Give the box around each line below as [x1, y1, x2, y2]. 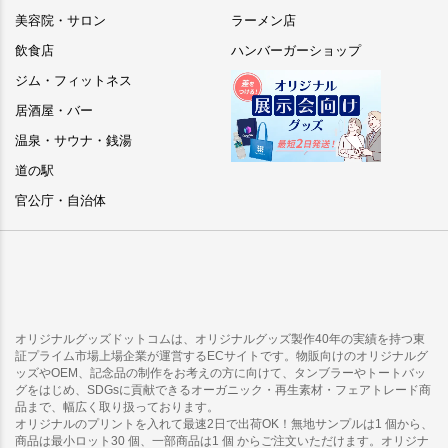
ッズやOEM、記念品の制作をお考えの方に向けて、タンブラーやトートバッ [15, 366, 426, 381]
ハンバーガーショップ [231, 43, 361, 59]
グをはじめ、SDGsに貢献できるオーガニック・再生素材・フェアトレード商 [15, 383, 431, 398]
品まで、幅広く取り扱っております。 [15, 400, 219, 415]
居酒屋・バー [15, 103, 93, 119]
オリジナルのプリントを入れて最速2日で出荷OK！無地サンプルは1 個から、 [15, 417, 433, 432]
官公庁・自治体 [15, 193, 106, 209]
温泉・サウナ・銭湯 [15, 133, 132, 149]
